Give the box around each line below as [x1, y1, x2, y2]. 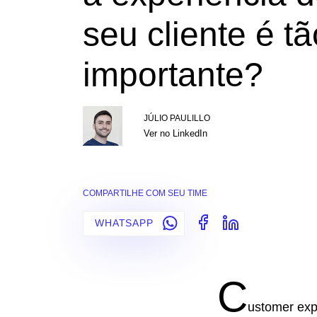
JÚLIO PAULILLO [144, 113, 210, 123]
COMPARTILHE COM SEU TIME [83, 188, 207, 198]
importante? [83, 56, 263, 93]
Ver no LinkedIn [144, 128, 207, 139]
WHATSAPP [95, 217, 157, 229]
